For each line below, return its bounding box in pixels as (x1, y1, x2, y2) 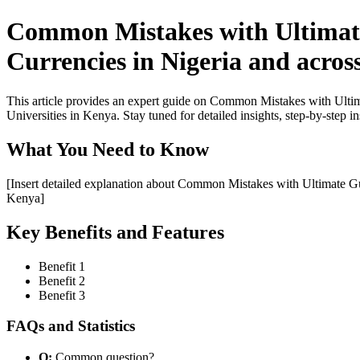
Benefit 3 (39, 288, 85, 302)
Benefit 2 (39, 273, 85, 288)
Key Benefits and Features (6, 221, 224, 243)
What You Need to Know (6, 138, 209, 160)
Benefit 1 (39, 259, 85, 273)
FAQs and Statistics (6, 317, 135, 335)
